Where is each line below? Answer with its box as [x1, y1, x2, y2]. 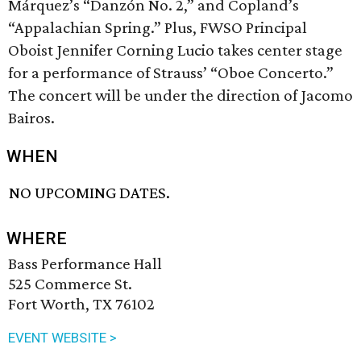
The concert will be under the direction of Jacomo [8, 85, 353, 105]
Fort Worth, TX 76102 [8, 294, 155, 314]
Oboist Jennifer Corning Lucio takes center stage [8, 40, 342, 60]
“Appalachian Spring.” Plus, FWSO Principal [8, 18, 307, 37]
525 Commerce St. [8, 274, 132, 294]
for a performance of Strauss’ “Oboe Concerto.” [8, 63, 334, 82]
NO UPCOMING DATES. [9, 183, 171, 203]
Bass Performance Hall [8, 254, 162, 274]
